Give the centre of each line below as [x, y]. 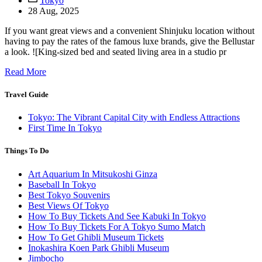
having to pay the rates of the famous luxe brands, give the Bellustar [130, 41]
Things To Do [27, 151]
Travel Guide [27, 95]
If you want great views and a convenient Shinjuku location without [130, 30]
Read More [25, 71]
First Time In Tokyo [65, 128]
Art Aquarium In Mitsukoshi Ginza [93, 174]
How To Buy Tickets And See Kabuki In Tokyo [117, 216]
